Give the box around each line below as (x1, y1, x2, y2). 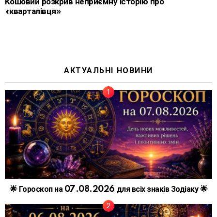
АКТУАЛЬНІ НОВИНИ (64, 66, 153, 75)
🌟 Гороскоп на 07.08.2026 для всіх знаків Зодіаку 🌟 (9, 185, 208, 194)
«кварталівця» (5, 6, 61, 16)
